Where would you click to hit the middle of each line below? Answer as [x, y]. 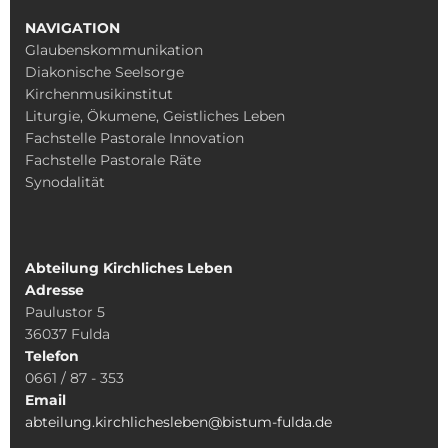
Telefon [54, 356]
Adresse [54, 290]
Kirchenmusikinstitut [99, 94]
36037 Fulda [69, 334]
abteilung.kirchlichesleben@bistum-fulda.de [178, 422]
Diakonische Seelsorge [104, 72]
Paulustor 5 [65, 312]
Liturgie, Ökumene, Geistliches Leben [157, 116]
